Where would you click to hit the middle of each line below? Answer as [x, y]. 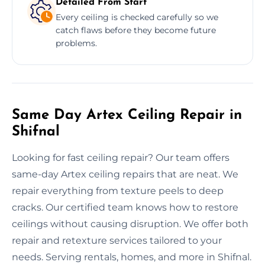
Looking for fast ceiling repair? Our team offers [121, 157]
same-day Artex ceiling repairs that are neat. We [125, 174]
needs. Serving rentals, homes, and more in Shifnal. [132, 257]
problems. [76, 43]
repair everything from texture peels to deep [118, 190]
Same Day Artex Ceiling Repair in [127, 115]
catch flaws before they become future [136, 30]
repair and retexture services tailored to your [117, 240]
